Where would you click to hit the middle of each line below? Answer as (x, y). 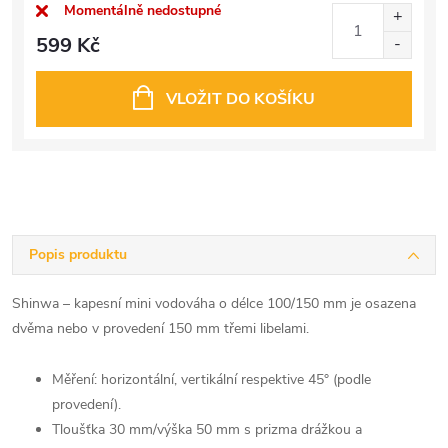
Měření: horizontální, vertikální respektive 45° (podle (211, 379)
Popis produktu (78, 254)
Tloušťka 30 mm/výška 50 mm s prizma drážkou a (207, 429)
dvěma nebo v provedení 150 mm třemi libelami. (160, 328)
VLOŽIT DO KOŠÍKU (240, 98)
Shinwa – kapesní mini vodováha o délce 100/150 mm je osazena (214, 303)
